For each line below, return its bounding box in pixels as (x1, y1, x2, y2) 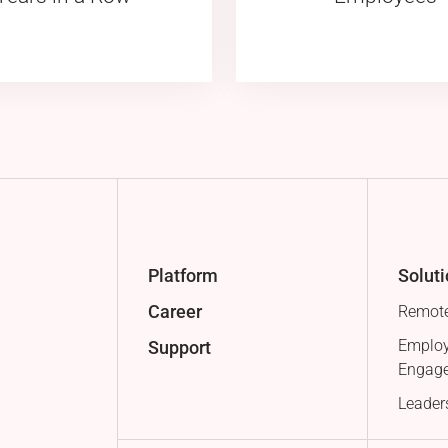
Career (147, 300, 202, 322)
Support (147, 336, 211, 358)
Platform (147, 264, 218, 286)
